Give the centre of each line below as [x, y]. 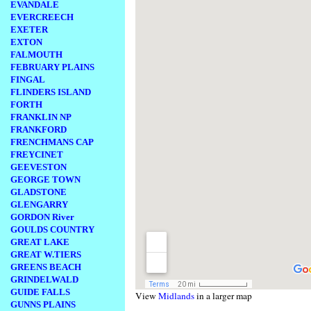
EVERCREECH [42, 17]
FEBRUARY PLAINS [52, 67]
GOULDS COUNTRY [52, 229]
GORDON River [42, 217]
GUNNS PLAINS [43, 304]
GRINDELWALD [44, 279]
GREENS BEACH [46, 267]
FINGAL [28, 79]
